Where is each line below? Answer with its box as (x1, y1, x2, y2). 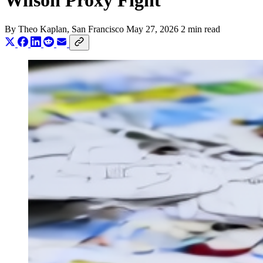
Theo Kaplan (18, 23, 67, 34)
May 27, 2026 (126, 23, 178, 34)
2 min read (181, 23, 220, 34)
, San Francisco (67, 23, 126, 34)
